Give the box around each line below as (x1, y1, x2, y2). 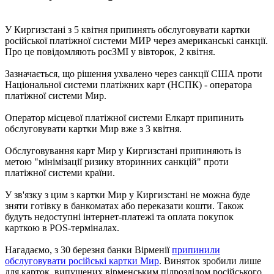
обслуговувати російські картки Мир (5, 255, 159, 266)
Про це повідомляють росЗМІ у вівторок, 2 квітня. (5, 46, 215, 57)
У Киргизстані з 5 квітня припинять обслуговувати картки (5, 24, 250, 35)
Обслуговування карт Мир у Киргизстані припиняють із (5, 145, 241, 156)
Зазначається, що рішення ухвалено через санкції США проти (5, 68, 262, 79)
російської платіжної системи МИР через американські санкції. (5, 35, 268, 46)
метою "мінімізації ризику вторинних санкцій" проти (5, 156, 229, 167)
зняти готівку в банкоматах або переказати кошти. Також (5, 200, 243, 211)
